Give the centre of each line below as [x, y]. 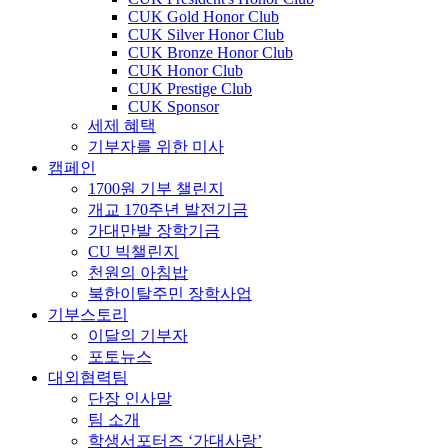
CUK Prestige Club [190, 88]
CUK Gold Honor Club [203, 16]
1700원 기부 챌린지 [156, 188]
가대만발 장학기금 [154, 230]
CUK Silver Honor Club [206, 34]
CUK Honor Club [185, 70]
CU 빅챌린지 [133, 251]
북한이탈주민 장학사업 [170, 293]
